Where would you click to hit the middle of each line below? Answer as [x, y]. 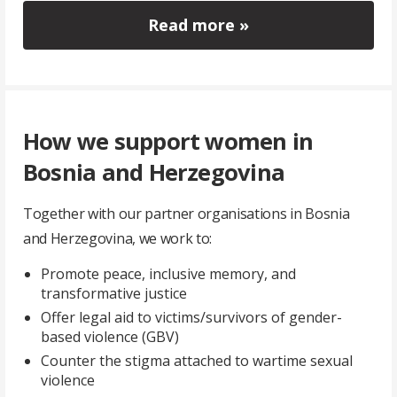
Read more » [198, 24]
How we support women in [168, 141]
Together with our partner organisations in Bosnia [187, 213]
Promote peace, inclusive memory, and [168, 273]
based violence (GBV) [110, 336]
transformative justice [114, 293]
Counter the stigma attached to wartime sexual [197, 360]
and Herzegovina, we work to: [118, 238]
